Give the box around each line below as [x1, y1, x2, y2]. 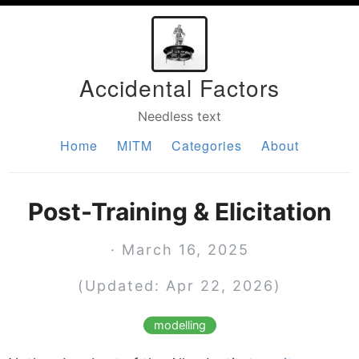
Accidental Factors [79, 71, 280, 103]
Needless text [138, 108, 221, 124]
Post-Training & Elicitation [27, 197, 332, 226]
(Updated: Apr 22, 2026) [78, 277, 281, 294]
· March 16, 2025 [110, 241, 249, 258]
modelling [153, 318, 206, 333]
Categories [171, 136, 242, 155]
